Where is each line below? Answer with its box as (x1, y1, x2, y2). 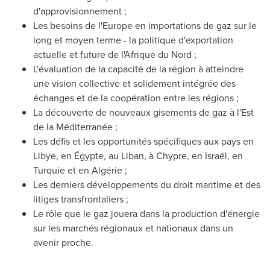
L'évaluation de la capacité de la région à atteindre (33, 62, 243, 76)
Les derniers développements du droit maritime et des (33, 178, 260, 192)
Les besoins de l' (33, 19, 102, 33)
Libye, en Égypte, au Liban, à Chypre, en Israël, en (33, 149, 243, 163)
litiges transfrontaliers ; (33, 192, 128, 206)
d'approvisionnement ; (33, 4, 127, 18)
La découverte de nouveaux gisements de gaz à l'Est (33, 105, 254, 119)
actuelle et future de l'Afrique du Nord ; (33, 48, 196, 61)
